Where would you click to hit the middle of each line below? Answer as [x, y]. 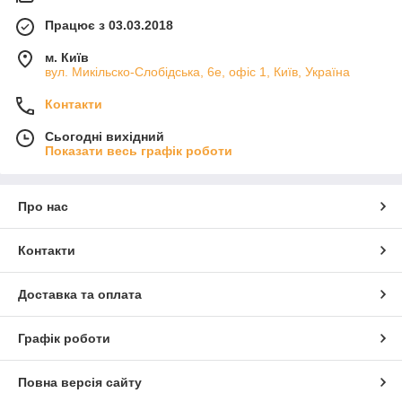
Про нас [43, 207]
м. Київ [67, 58]
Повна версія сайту [80, 383]
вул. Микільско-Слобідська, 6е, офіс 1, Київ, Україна [197, 72]
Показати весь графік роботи [139, 151]
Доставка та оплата [80, 295]
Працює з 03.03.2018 [109, 26]
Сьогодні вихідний [105, 137]
